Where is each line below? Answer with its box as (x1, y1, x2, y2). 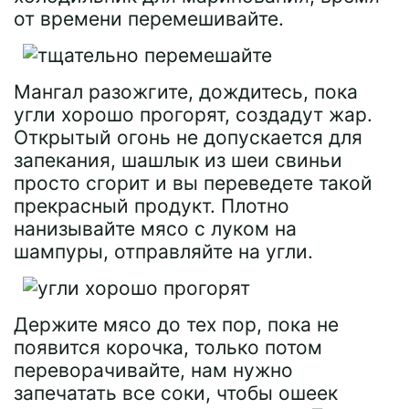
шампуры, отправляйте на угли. (14, 239, 313, 263)
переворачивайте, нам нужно (14, 358, 293, 382)
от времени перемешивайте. (14, 6, 284, 30)
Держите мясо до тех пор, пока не (14, 312, 339, 336)
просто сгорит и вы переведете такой (14, 171, 372, 194)
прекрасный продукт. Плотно (14, 194, 289, 217)
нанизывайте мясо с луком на (14, 216, 297, 240)
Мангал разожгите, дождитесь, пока (14, 79, 358, 103)
